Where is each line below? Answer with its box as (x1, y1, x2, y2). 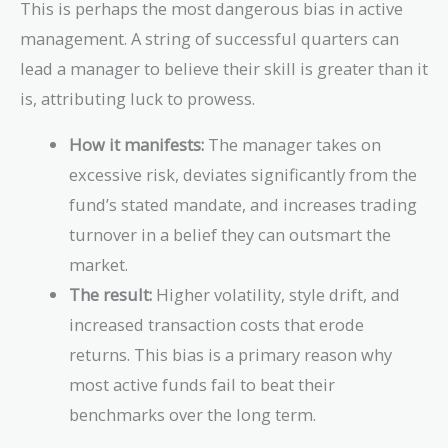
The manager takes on (204, 132, 382, 156)
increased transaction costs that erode (69, 312, 365, 336)
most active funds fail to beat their (69, 372, 336, 396)
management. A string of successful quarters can (20, 26, 399, 50)
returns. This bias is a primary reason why (69, 342, 393, 366)
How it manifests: (69, 132, 205, 156)
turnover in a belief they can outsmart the (69, 222, 392, 246)
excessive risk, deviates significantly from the (69, 162, 418, 186)
